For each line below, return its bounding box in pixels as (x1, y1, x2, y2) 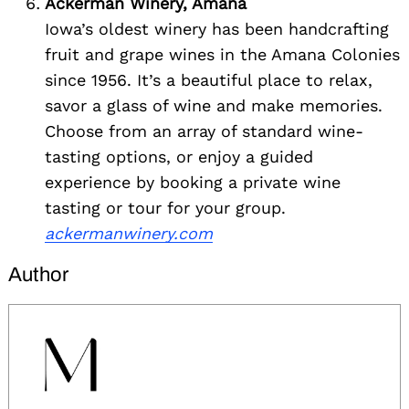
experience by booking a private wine (45, 173, 341, 193)
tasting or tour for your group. (45, 198, 286, 218)
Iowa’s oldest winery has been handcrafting (45, 19, 389, 39)
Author (8, 264, 68, 287)
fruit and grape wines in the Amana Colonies (45, 45, 400, 65)
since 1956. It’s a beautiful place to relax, (45, 70, 372, 90)
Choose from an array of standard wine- (45, 121, 363, 142)
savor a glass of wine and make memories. (45, 96, 383, 116)
